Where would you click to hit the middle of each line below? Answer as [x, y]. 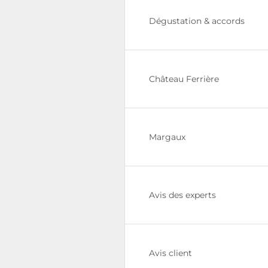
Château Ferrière [184, 79]
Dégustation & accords [197, 21]
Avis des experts [182, 195]
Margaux [167, 137]
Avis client [170, 253]
